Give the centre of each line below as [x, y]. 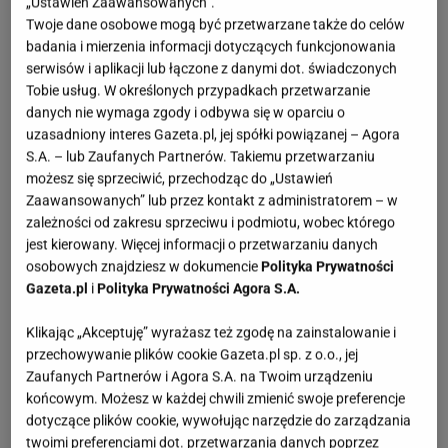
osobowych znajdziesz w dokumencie [144, 266]
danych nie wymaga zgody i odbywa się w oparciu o [186, 112]
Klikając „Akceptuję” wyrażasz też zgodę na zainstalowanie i [211, 332]
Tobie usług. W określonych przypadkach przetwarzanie [198, 90]
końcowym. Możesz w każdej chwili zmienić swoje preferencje [216, 398]
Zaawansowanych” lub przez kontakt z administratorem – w [212, 200]
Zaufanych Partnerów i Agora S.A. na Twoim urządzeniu [200, 376]
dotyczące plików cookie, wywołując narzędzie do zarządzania [219, 420]
